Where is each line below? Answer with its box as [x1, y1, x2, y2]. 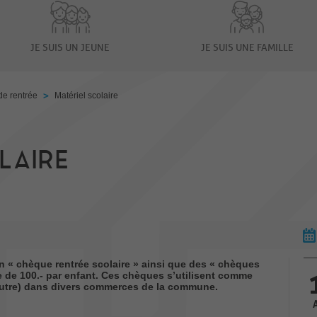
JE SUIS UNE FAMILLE [200, 41, 294, 54]
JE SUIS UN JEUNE [30, 41, 110, 54]
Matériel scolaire [54, 90, 118, 100]
